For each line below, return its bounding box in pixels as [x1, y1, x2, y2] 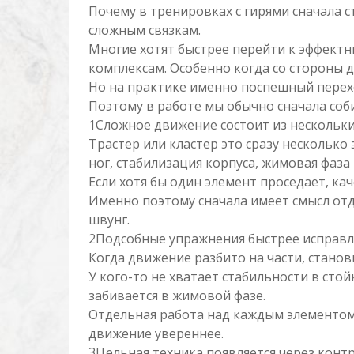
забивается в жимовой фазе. [88, 287, 265, 304]
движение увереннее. [88, 325, 224, 342]
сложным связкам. [88, 21, 201, 39]
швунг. [88, 211, 130, 228]
